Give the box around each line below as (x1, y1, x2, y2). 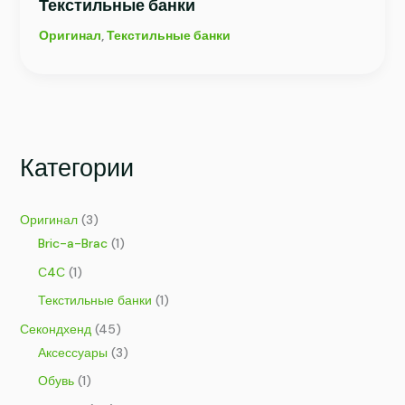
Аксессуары (37, 344, 108, 361)
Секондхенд (19, 320, 91, 337)
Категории (19, 151, 134, 184)
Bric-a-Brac (37, 235, 108, 252)
